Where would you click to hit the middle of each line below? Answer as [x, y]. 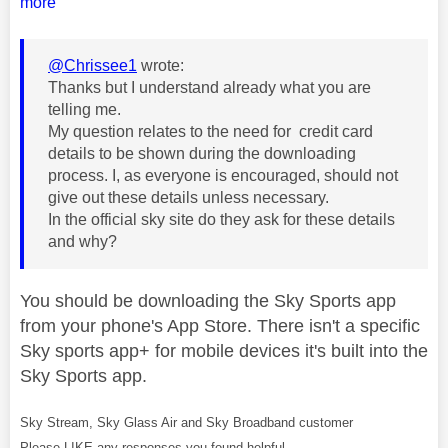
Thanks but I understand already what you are [209, 88]
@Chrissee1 [92, 66]
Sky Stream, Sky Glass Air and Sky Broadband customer [186, 423]
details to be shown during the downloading [202, 154]
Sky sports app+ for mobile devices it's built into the [224, 351]
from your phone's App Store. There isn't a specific [220, 326]
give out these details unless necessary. [190, 198]
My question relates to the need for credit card [210, 132]
